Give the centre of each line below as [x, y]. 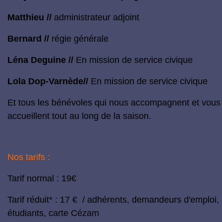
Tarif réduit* [31, 200]
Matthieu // [29, 18]
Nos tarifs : [29, 157]
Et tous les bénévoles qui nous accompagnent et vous [114, 103]
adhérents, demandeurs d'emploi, [153, 200]
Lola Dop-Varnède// [48, 82]
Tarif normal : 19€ [42, 179]
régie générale [79, 39]
